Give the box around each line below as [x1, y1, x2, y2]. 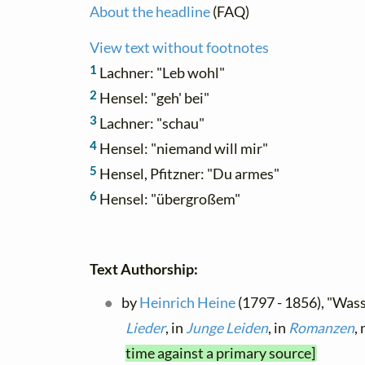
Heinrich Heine [139, 293, 236, 311]
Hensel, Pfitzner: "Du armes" [97, 165, 279, 182]
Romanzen [288, 319, 354, 336]
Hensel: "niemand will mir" [97, 139, 268, 157]
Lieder [125, 319, 165, 336]
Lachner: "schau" [97, 114, 204, 132]
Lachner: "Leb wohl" [97, 64, 225, 81]
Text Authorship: [90, 260, 198, 278]
